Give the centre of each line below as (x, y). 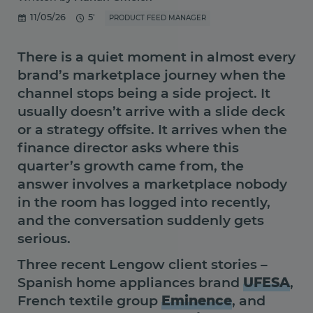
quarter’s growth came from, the (131, 165)
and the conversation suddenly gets (141, 220)
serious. (44, 238)
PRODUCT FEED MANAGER (158, 18)
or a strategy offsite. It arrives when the (152, 129)
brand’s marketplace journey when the (152, 74)
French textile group (89, 301)
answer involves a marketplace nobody (152, 183)
